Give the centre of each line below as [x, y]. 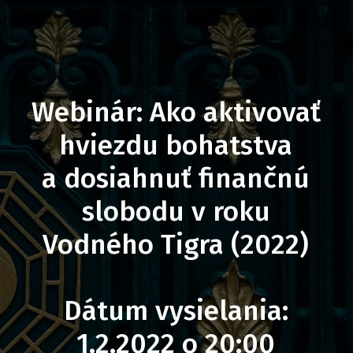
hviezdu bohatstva [176, 145]
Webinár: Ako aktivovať [176, 112]
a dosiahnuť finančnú [176, 178]
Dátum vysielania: [176, 311]
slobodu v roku [176, 212]
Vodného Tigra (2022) [176, 245]
